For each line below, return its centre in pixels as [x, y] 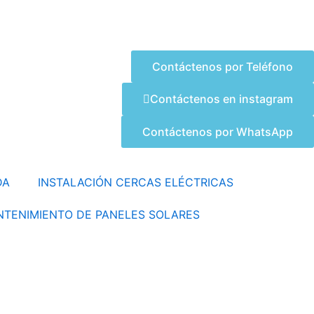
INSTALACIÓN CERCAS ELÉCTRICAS [136, 182]
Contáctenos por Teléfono [223, 67]
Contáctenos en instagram [221, 99]
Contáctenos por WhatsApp [218, 132]
